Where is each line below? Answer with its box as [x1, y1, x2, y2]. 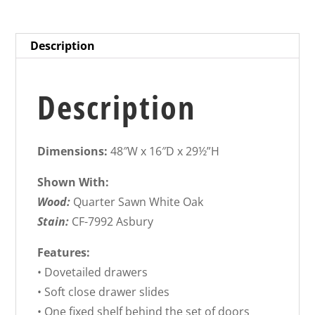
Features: [37, 244, 91, 260]
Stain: [37, 213, 70, 229]
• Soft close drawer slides [37, 283, 170, 300]
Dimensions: [37, 143, 108, 159]
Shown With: [37, 174, 110, 190]
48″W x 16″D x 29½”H [108, 143, 220, 159]
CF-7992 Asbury [69, 213, 154, 229]
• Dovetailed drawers [37, 264, 148, 280]
